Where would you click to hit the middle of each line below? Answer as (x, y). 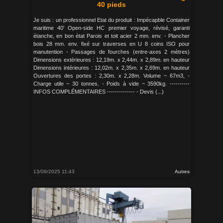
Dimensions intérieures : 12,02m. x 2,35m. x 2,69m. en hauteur (111, 68)
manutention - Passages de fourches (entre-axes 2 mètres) (111, 52)
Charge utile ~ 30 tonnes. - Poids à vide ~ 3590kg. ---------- (111, 84)
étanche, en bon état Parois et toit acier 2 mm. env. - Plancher (111, 36)
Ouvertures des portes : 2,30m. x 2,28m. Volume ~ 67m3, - (111, 76)
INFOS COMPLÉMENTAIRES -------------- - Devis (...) (99, 92)
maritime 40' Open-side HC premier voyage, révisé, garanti (111, 28)
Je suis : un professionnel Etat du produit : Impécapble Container (111, 20)
